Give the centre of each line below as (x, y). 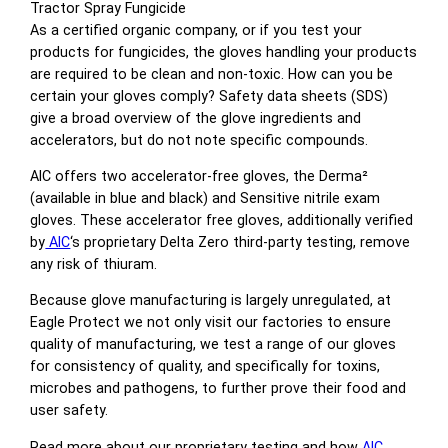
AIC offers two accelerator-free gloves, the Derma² (199, 176)
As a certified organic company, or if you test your (196, 29)
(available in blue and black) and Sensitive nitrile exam (205, 198)
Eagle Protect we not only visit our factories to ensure (211, 322)
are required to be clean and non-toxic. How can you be (212, 73)
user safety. (69, 410)
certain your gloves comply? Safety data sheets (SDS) (209, 95)
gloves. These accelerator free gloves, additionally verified (222, 220)
